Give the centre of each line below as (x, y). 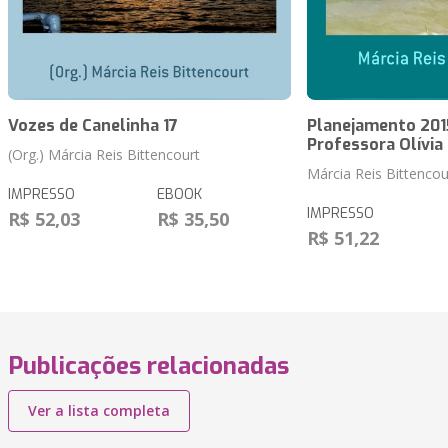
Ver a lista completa (99, 411)
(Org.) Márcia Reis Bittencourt (104, 155)
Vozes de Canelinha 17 (93, 126)
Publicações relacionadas (148, 366)
